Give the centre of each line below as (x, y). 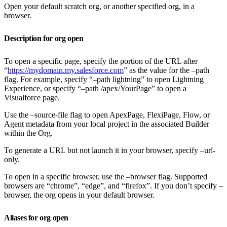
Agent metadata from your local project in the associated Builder (107, 124)
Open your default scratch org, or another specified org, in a (99, 6)
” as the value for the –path (166, 70)
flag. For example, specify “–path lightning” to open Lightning (104, 79)
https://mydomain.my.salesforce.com (66, 70)
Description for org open (45, 38)
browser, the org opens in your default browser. (79, 195)
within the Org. (28, 133)
